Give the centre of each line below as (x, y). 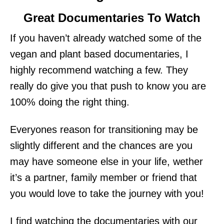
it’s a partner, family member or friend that (103, 177)
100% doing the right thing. (70, 102)
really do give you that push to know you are (108, 86)
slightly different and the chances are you (101, 145)
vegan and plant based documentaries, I (99, 54)
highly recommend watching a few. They (99, 70)
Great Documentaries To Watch (112, 17)
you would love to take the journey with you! (107, 193)
